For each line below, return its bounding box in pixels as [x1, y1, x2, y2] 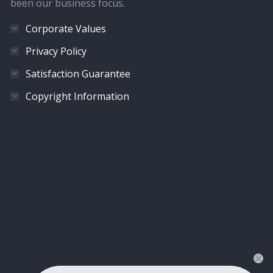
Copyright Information [25, 90, 129, 103]
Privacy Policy [25, 44, 87, 58]
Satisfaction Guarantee [25, 67, 130, 80]
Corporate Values [25, 22, 106, 35]
